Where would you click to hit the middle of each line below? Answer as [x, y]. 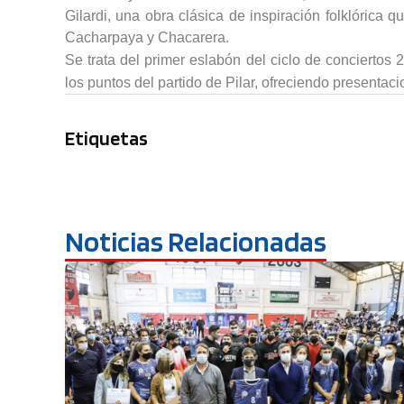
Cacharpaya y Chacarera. [147, 38]
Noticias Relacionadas [196, 242]
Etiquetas [106, 138]
